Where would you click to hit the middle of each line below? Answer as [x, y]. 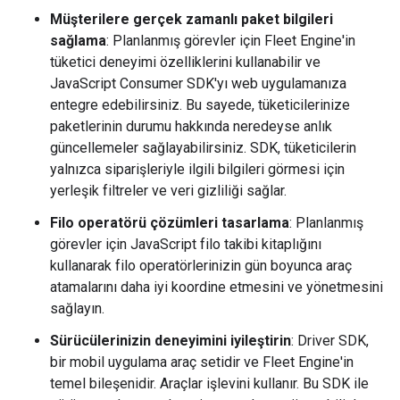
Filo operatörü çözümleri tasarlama [170, 222]
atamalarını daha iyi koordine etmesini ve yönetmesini [217, 287]
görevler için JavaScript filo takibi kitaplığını [186, 244]
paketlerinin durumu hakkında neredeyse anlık [191, 126]
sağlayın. [77, 308]
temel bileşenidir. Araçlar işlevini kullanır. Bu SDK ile [209, 383]
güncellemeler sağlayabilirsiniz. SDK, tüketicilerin [203, 147]
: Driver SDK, [330, 340]
